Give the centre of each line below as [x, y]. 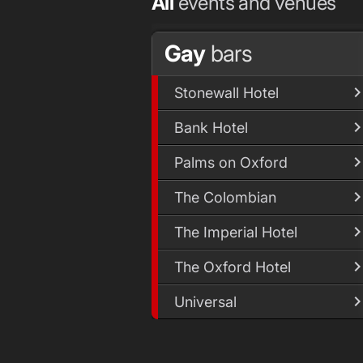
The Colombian [225, 197]
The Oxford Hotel [233, 267]
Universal [205, 301]
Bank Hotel [211, 127]
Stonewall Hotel [226, 92]
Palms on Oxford [231, 162]
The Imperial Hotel [236, 232]
